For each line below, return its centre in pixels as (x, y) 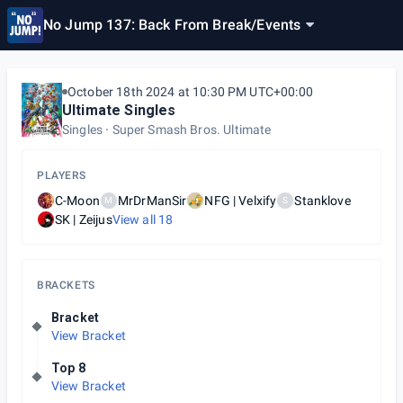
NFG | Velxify (241, 201)
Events (279, 25)
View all (135, 219)
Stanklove (322, 201)
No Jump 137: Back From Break (148, 25)
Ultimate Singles (119, 110)
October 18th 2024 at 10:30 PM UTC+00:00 (190, 92)
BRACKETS (66, 285)
